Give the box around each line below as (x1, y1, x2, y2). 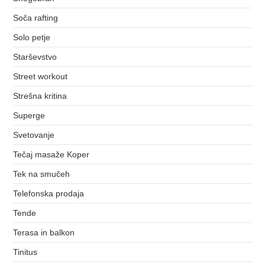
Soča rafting (13, 12, 59, 22)
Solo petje (13, 32, 51, 42)
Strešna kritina (13, 91, 67, 101)
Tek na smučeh (13, 169, 70, 179)
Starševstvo (13, 51, 57, 62)
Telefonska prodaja (13, 188, 85, 198)
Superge (13, 110, 46, 120)
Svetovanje (13, 130, 55, 140)
